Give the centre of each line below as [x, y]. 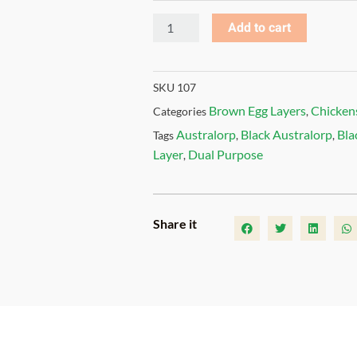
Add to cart [260, 28]
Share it [175, 224]
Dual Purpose [226, 154]
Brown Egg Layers [257, 110]
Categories [180, 111]
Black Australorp [286, 134]
